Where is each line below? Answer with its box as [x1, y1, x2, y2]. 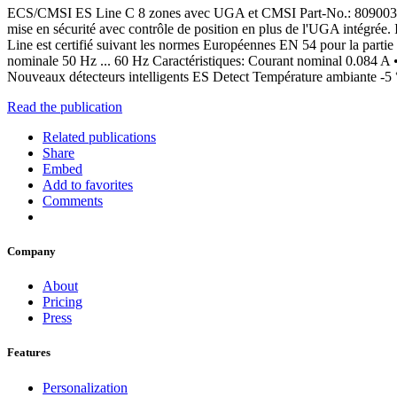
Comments [43, 192, 103, 208]
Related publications [43, 128, 156, 144]
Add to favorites [43, 176, 133, 192]
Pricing [43, 294, 82, 310]
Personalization [43, 379, 128, 395]
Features [7, 346, 51, 360]
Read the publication [7, 98, 122, 114]
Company [7, 245, 56, 259]
